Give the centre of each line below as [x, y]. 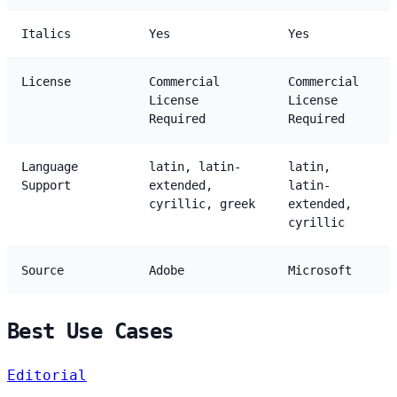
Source [43, 270]
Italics [46, 33]
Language [50, 166]
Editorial [47, 375]
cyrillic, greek [202, 203]
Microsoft [320, 270]
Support [46, 185]
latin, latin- [195, 166]
